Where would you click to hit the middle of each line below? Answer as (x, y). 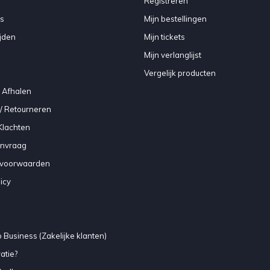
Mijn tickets (165, 36)
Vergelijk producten (180, 73)
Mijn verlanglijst (173, 55)
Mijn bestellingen (175, 18)
